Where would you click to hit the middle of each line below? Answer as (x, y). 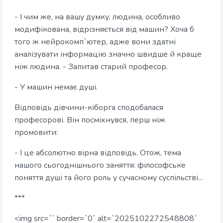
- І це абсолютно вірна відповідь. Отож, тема (98, 153)
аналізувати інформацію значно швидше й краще (108, 55)
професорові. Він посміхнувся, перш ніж (90, 120)
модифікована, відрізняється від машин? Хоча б (104, 30)
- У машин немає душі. (56, 87)
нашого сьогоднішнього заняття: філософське (100, 166)
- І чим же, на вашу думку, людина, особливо (97, 17)
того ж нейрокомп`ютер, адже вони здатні (95, 42)
